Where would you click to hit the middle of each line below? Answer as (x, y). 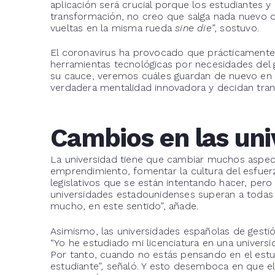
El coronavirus (83, 53)
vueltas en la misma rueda (113, 28)
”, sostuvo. (235, 28)
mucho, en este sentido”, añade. (125, 206)
